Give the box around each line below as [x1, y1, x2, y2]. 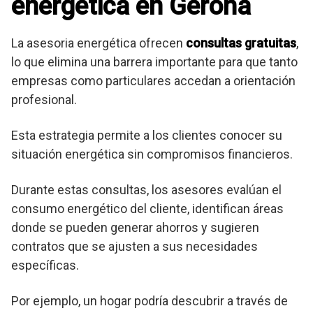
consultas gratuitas [186, 35, 296, 50]
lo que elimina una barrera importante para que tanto [11, 54, 298, 69]
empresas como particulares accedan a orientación [11, 73, 296, 88]
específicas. [11, 257, 79, 272]
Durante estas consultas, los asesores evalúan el [11, 182, 282, 197]
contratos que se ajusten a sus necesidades [11, 238, 258, 254]
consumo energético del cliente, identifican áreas [11, 201, 284, 216]
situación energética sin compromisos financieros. [11, 146, 293, 161]
